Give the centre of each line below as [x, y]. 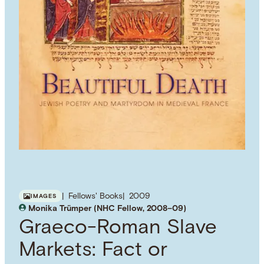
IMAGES [44, 197]
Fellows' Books [95, 197]
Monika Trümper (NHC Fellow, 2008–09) [108, 209]
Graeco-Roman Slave [118, 229]
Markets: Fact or [93, 251]
